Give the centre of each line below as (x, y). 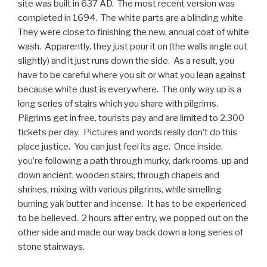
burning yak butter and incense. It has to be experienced (132, 204)
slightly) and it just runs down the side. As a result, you (126, 61)
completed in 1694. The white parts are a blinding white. (132, 18)
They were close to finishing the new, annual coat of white (133, 32)
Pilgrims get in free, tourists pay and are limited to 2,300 (131, 118)
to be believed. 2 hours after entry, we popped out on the (133, 218)
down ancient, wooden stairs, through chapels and (119, 176)
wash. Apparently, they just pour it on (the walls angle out (133, 47)
